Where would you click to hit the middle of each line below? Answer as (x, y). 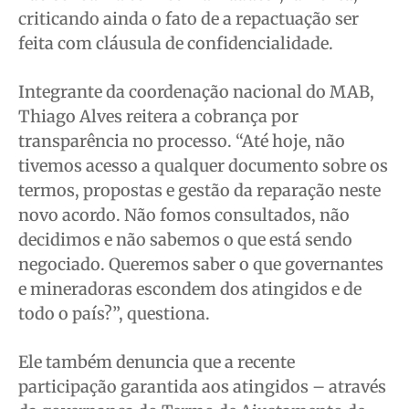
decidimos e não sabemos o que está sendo (185, 240)
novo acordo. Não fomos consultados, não (184, 215)
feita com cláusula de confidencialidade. (176, 44)
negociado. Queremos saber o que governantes (201, 265)
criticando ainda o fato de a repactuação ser (189, 19)
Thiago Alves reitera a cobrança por (158, 117)
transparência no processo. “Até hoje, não (182, 142)
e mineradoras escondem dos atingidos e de (190, 289)
